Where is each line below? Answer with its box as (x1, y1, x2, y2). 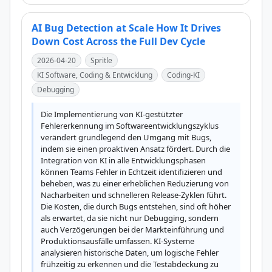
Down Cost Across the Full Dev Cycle (32, 35, 205, 48)
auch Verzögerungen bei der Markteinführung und (41, 224, 224, 235)
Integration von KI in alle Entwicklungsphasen (41, 155, 206, 166)
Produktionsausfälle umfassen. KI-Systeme (41, 236, 194, 246)
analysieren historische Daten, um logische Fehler (41, 247, 219, 258)
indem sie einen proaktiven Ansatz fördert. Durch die (41, 143, 230, 154)
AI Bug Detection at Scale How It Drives (32, 21, 221, 35)
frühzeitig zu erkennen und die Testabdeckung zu (41, 259, 219, 270)
